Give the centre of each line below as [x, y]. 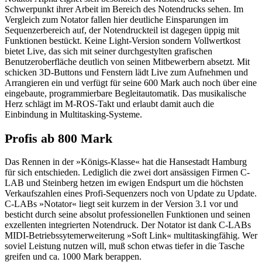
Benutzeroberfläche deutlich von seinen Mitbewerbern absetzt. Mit [127, 62]
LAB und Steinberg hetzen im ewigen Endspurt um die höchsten [124, 183]
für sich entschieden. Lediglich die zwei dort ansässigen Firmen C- [127, 173]
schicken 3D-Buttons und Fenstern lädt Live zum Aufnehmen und [126, 73]
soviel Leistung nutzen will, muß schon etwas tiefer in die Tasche [125, 246]
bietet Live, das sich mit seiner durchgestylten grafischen [108, 51]
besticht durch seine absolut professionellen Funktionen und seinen [127, 215]
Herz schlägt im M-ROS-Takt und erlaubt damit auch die [109, 104]
